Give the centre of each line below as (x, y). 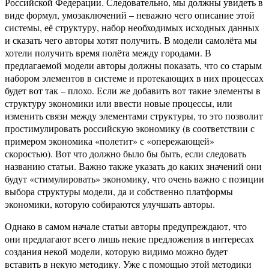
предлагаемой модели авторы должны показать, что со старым (133, 65)
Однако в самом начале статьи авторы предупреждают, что (126, 226)
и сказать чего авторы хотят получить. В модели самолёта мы (131, 40)
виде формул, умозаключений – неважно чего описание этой (130, 15)
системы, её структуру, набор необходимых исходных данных (132, 28)
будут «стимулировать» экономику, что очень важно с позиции (134, 179)
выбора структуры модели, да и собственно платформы (119, 192)
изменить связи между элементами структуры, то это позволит (134, 116)
